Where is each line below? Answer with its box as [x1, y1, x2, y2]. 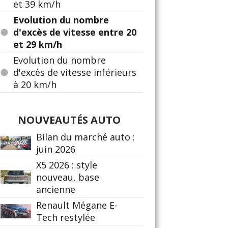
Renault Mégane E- [36, 199, 118, 211]
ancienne [36, 183, 75, 195]
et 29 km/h [13, 38, 62, 50]
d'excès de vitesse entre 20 [13, 26, 136, 38]
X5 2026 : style [36, 159, 97, 171]
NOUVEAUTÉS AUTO [18, 113, 121, 127]
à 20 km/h [13, 78, 56, 91]
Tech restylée [36, 211, 95, 223]
